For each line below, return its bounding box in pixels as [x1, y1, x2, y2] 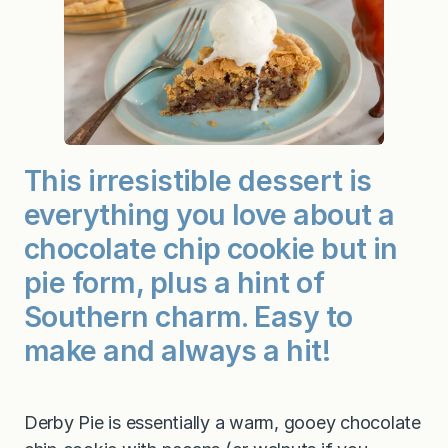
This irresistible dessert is [24, 162, 372, 198]
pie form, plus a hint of [24, 264, 325, 300]
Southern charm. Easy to [24, 298, 353, 334]
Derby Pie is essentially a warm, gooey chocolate [24, 412, 421, 434]
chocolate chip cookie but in [24, 230, 398, 266]
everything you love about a [24, 196, 395, 232]
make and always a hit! [24, 332, 337, 368]
